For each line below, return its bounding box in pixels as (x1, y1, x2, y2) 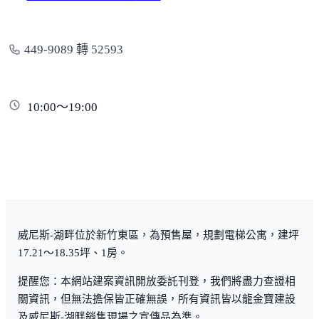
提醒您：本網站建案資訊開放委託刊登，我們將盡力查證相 (18, 275, 296, 287)
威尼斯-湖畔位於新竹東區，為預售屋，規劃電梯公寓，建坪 (18, 229, 299, 241)
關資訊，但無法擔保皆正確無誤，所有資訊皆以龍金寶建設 (18, 293, 296, 305)
